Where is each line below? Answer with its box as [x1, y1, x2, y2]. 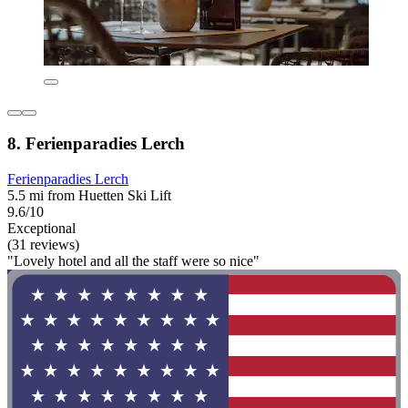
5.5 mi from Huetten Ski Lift [7, 187, 171, 203]
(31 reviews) [7, 236, 79, 252]
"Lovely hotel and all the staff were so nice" [7, 252, 260, 269]
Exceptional [7, 219, 76, 236]
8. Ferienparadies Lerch [7, 133, 185, 153]
